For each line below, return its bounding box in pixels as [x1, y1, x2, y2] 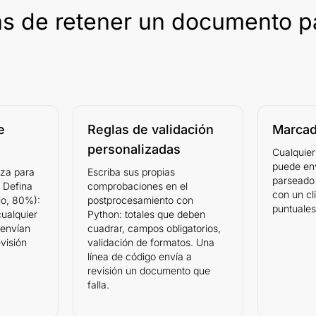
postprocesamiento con [87, 193, 193, 206]
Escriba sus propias [87, 165, 175, 178]
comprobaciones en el [87, 179, 188, 192]
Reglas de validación [87, 121, 214, 137]
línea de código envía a [87, 250, 192, 262]
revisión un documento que [87, 264, 210, 276]
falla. [87, 278, 109, 291]
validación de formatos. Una [87, 236, 214, 248]
